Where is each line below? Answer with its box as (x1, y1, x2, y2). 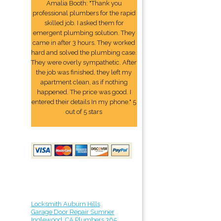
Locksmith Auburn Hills (31, 200, 100, 208)
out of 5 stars (66, 108, 103, 115)
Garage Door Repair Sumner (31, 208, 114, 216)
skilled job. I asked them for (44, 19, 124, 27)
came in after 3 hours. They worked (33, 39, 136, 46)
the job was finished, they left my (36, 69, 132, 76)
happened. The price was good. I (37, 88, 131, 96)
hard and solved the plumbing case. (31, 49, 137, 56)
